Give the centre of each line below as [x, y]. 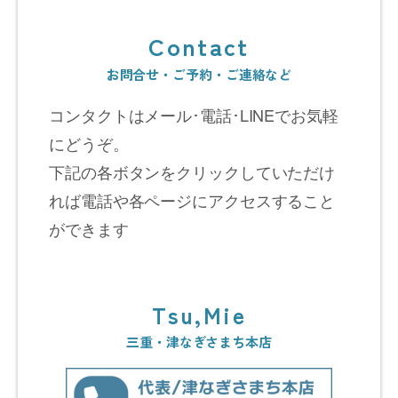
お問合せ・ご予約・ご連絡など [199, 74]
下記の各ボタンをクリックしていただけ [192, 171]
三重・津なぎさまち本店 [199, 341]
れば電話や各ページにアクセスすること [192, 199]
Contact [199, 45]
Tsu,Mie [199, 314]
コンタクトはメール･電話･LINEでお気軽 [194, 114]
